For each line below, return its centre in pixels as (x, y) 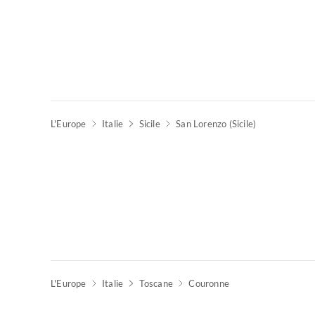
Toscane (156, 283)
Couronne (209, 283)
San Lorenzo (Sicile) (216, 124)
